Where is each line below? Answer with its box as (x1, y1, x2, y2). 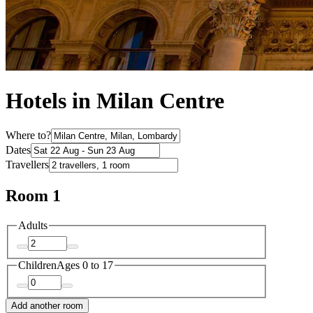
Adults (18, 219, 48, 232)
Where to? (6, 129, 51, 142)
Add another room (11, 300, 83, 312)
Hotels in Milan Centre (6, 88, 224, 114)
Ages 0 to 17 (57, 259, 113, 271)
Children (18, 259, 57, 271)
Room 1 (6, 187, 61, 205)
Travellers (6, 159, 49, 171)
